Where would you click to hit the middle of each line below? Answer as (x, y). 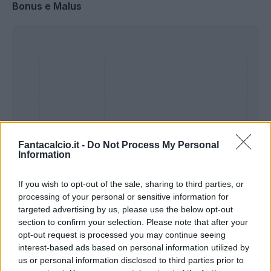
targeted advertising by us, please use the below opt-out (126, 209)
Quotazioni (38, 256)
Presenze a (214, 203)
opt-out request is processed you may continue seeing (122, 234)
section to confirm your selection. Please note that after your (133, 222)
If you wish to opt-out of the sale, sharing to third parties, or (131, 184)
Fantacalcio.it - (53, 145)
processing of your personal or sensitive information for (123, 196)
